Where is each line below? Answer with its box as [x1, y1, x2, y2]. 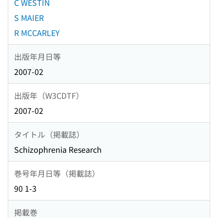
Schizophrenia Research [14, 144, 102, 156]
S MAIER [14, 12, 44, 24]
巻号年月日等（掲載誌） [14, 167, 100, 179]
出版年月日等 [14, 50, 61, 62]
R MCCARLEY [14, 27, 60, 39]
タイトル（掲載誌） [14, 128, 84, 140]
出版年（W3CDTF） [14, 89, 84, 101]
